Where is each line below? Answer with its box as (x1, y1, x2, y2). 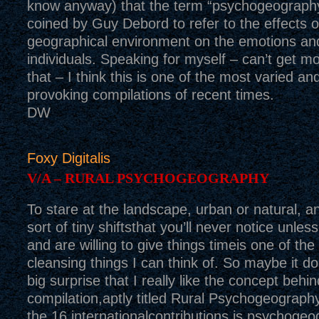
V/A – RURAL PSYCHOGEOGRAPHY (26, 170, 269, 186)
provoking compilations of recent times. (26, 87, 274, 103)
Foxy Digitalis (26, 150, 110, 166)
